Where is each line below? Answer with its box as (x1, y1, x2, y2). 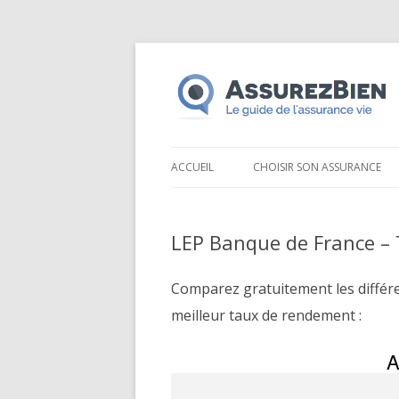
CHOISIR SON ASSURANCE (253, 159, 381, 175)
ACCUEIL (171, 159, 214, 175)
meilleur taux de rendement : (171, 305, 362, 326)
